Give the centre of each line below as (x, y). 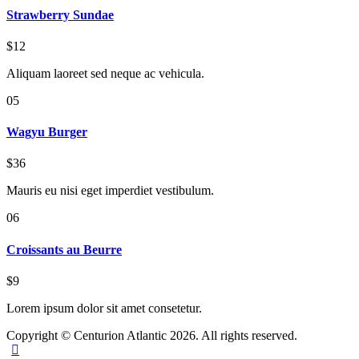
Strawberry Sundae (60, 14)
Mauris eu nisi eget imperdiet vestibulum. (110, 191)
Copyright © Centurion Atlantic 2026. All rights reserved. (152, 335)
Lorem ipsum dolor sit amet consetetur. (104, 308)
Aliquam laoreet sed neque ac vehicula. (105, 73)
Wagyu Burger (47, 132)
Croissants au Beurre (64, 249)
